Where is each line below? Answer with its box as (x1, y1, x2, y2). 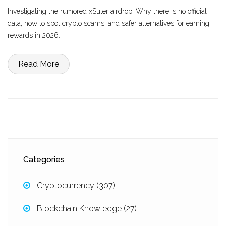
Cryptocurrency (37, 181, 97, 190)
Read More (18, 59, 59, 69)
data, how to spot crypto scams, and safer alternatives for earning (8, 19, 209, 27)
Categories (23, 155, 65, 164)
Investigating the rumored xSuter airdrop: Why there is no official (8, 7, 207, 15)
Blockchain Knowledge (37, 204, 124, 213)
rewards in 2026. (8, 31, 60, 39)
